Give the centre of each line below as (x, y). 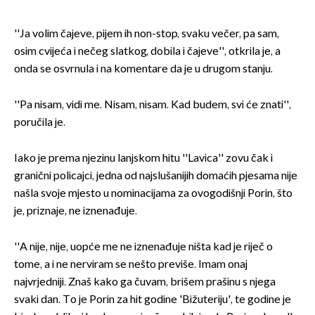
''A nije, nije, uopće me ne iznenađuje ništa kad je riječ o (143, 247)
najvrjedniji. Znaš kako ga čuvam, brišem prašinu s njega (145, 283)
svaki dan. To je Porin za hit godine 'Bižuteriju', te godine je (153, 300)
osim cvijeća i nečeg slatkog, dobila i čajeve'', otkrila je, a (147, 52)
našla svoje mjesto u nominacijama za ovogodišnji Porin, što (153, 194)
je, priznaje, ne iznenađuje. (76, 212)
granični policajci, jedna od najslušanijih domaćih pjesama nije (156, 176)
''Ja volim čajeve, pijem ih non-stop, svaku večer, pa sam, (147, 34)
